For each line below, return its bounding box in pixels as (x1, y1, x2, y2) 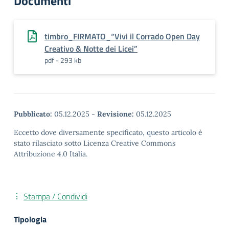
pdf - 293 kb (44, 55, 81, 65)
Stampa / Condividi (24, 190, 87, 202)
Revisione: (97, 109, 134, 119)
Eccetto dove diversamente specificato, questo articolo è (14, 128, 202, 137)
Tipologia (14, 213, 47, 225)
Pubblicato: (14, 109, 52, 119)
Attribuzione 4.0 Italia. (14, 149, 87, 158)
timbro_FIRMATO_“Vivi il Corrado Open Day (44, 30, 200, 42)
